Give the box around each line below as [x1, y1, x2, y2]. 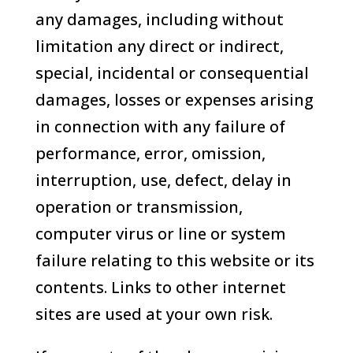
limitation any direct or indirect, [35, 35, 284, 57]
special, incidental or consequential [35, 62, 309, 84]
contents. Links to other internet [35, 277, 286, 298]
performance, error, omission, [35, 143, 266, 164]
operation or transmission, [35, 196, 243, 217]
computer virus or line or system [35, 223, 286, 244]
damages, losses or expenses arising [35, 89, 314, 110]
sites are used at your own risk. [35, 303, 273, 325]
